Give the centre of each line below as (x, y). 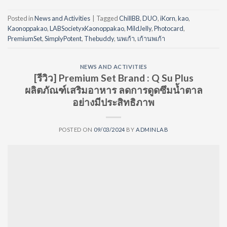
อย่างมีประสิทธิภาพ (113, 102)
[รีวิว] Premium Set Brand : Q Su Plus (113, 78)
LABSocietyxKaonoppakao (87, 29)
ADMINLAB (152, 130)
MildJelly (139, 29)
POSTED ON (76, 130)
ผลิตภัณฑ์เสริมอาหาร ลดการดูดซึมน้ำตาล (113, 90)
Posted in (21, 18)
